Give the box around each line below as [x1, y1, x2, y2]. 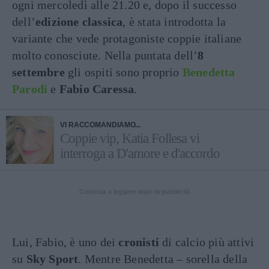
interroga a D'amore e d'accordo [60, 146, 220, 161]
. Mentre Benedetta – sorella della [78, 252, 248, 265]
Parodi [12, 82, 48, 95]
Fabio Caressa [59, 82, 134, 95]
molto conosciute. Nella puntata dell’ [12, 49, 198, 62]
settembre [12, 65, 65, 79]
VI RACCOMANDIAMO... [60, 121, 141, 129]
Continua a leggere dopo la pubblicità [79, 188, 190, 195]
